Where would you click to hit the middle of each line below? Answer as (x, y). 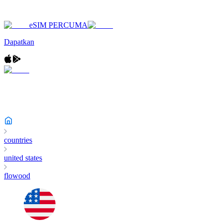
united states (23, 158)
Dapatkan (19, 42)
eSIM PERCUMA (58, 25)
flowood (17, 176)
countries (18, 140)
